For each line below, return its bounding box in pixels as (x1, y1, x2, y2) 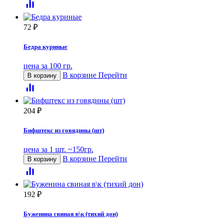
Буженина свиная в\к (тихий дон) (23, 210, 118, 218)
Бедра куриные (23, 43, 67, 50)
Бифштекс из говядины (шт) (23, 127, 104, 134)
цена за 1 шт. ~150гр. (23, 145, 93, 154)
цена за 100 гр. (23, 61, 72, 70)
